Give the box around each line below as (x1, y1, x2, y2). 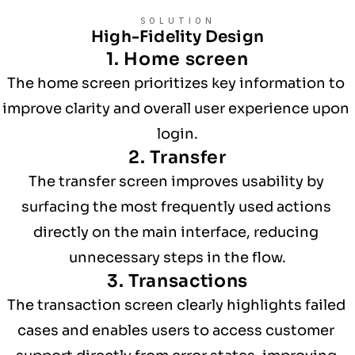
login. (157, 125, 198, 143)
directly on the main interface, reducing (33, 223, 319, 241)
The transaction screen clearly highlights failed (6, 296, 345, 314)
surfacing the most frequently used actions (21, 198, 331, 216)
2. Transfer (128, 147, 227, 168)
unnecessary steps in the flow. (69, 249, 286, 266)
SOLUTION (139, 16, 216, 25)
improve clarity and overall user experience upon (2, 100, 349, 117)
